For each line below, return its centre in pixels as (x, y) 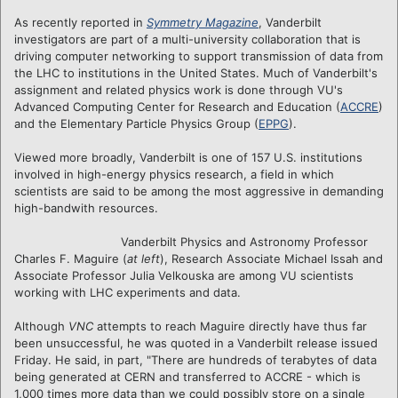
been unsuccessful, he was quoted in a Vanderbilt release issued (196, 342)
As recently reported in (80, 22)
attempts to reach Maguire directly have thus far (230, 326)
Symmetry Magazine (203, 22)
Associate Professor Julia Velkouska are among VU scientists (184, 275)
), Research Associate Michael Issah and (271, 258)
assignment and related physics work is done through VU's (179, 89)
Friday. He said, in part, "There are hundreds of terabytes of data (195, 359)
